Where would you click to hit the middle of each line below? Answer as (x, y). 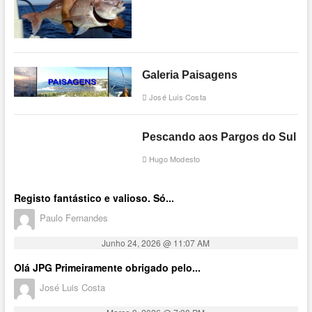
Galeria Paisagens (189, 75)
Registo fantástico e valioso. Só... (94, 198)
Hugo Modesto (173, 159)
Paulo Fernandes (73, 217)
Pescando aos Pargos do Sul (219, 137)
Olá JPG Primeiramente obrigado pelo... (107, 268)
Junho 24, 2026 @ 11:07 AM (156, 243)
